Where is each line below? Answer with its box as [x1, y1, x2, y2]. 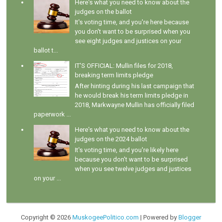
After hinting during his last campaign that [74, 82, 194, 90]
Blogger [178, 213, 201, 221]
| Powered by [139, 213, 178, 221]
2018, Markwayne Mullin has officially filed [74, 101, 194, 109]
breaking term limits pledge [74, 71, 153, 79]
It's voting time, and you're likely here [74, 146, 178, 154]
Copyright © [21, 213, 57, 221]
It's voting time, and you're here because [74, 18, 189, 26]
